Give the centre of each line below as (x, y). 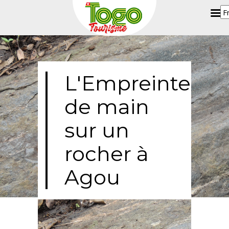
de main (107, 107)
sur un (97, 130)
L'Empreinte (128, 83)
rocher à (107, 154)
